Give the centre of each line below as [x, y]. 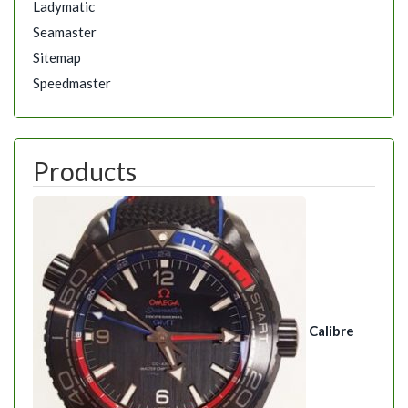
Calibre [331, 331]
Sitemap [57, 57]
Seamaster [65, 31]
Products [85, 172]
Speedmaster [72, 82]
